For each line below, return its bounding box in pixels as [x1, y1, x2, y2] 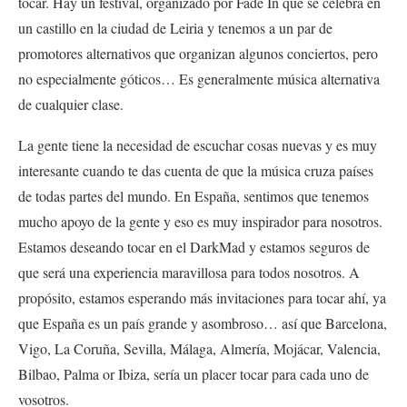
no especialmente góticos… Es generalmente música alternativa [18, 69, 380, 89]
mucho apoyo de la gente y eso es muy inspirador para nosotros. [18, 212, 382, 232]
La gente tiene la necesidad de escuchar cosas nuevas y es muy [18, 135, 377, 155]
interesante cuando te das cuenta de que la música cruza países [18, 161, 373, 181]
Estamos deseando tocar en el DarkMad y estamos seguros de [18, 237, 370, 257]
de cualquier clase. [18, 94, 124, 114]
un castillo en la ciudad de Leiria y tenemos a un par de [18, 18, 333, 38]
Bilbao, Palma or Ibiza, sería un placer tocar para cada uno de [18, 364, 369, 384]
